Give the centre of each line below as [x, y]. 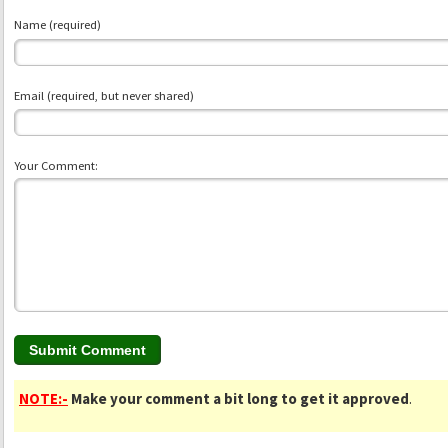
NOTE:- [43, 399]
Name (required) [57, 25]
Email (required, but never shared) [104, 95]
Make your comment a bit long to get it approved [240, 399]
